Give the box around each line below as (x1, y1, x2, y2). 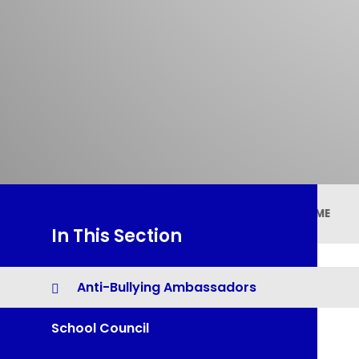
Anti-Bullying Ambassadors (77, 278, 256, 297)
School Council (51, 318, 149, 337)
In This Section (51, 224, 182, 249)
